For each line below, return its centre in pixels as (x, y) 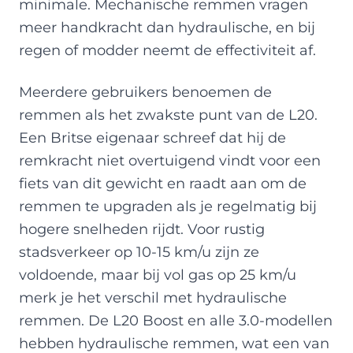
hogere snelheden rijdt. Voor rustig (142, 229)
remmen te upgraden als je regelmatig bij (168, 206)
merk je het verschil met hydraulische (153, 297)
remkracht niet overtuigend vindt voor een (170, 160)
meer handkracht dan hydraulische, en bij (167, 27)
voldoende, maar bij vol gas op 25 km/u (158, 274)
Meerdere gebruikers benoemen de (145, 91)
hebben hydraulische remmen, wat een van (174, 343)
